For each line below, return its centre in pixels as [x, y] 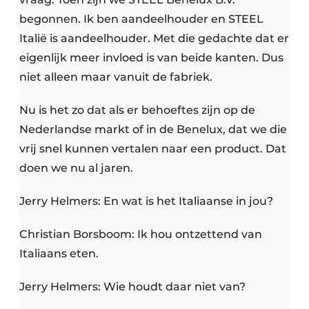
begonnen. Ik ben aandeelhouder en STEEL [141, 19]
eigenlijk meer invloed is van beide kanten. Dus [151, 58]
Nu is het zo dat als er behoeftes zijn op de [137, 110]
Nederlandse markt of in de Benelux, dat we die [153, 130]
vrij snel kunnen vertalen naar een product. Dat [153, 149]
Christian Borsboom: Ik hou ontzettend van [141, 235]
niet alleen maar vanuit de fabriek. [116, 77]
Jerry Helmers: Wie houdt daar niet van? [132, 287]
